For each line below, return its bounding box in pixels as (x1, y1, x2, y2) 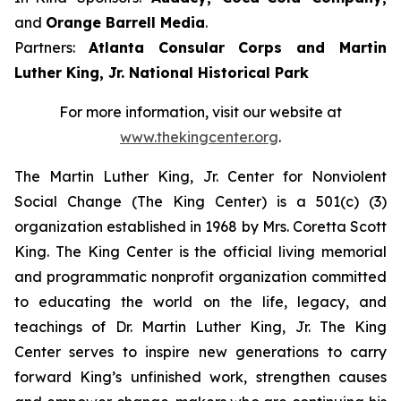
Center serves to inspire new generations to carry (14, 343, 387, 361)
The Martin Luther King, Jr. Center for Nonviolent (14, 167, 387, 185)
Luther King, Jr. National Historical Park (14, 64, 309, 81)
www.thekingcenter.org (120, 128, 278, 146)
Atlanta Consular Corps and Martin (88, 38, 388, 56)
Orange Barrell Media (46, 13, 205, 31)
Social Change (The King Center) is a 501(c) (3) (14, 192, 387, 210)
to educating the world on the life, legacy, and (14, 293, 387, 311)
